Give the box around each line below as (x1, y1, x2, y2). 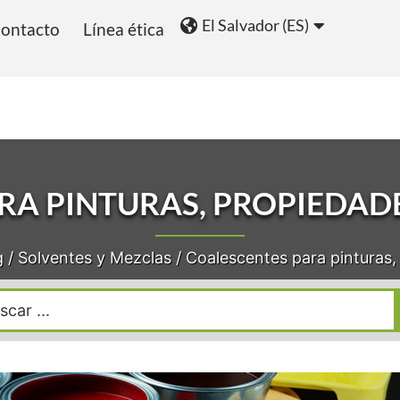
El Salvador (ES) (201, 15, 309, 35)
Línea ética (82, 19, 164, 39)
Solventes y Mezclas (17, 248, 171, 267)
